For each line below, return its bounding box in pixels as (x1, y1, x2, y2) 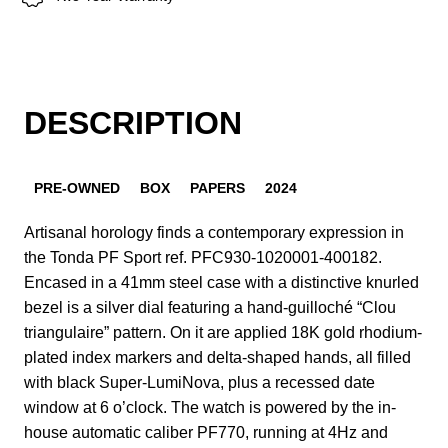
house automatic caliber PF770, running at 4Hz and (24, 423, 388, 441)
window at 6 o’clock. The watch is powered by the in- (24, 398, 396, 416)
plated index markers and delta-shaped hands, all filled (24, 348, 411, 366)
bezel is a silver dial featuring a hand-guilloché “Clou (24, 298, 396, 316)
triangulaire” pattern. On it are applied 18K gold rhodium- (24, 323, 422, 341)
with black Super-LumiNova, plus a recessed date (24, 373, 375, 391)
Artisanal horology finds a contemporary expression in (24, 223, 404, 241)
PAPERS (190, 179, 245, 196)
